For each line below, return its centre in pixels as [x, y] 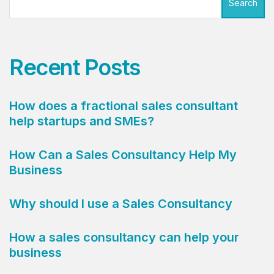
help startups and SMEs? [82, 121]
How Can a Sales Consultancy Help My [123, 154]
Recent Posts [75, 67]
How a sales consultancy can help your [124, 237]
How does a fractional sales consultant [124, 106]
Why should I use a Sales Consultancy [121, 203]
